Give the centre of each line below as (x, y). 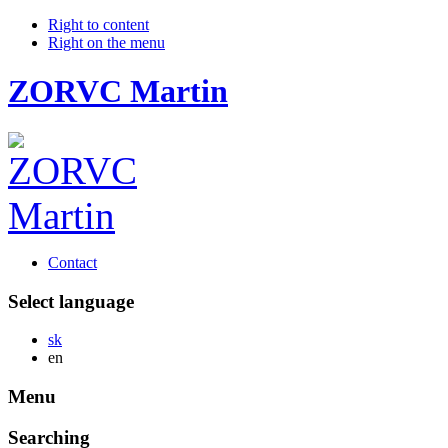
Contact (72, 262)
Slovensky (94, 339)
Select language (71, 301)
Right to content (98, 24)
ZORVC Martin (118, 91)
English (86, 357)
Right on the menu (106, 42)
